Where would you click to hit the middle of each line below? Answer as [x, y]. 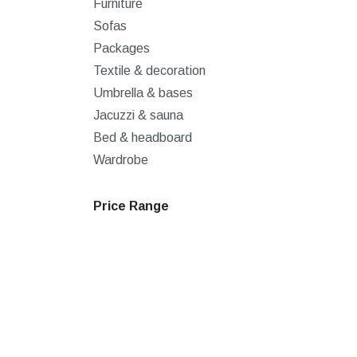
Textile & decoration [149, 71]
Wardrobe [121, 160]
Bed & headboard [143, 137]
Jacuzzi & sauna [138, 115]
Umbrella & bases [143, 93]
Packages [122, 48]
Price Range [131, 206]
